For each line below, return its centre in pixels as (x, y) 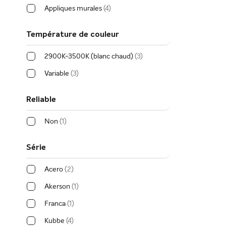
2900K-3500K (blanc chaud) (89, 56)
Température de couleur (73, 35)
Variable (57, 73)
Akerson (57, 186)
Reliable (41, 100)
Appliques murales (73, 8)
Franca (55, 204)
